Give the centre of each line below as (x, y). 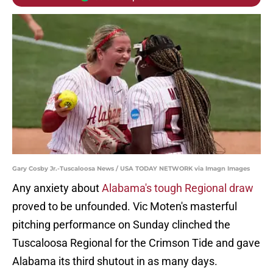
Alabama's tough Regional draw (178, 188)
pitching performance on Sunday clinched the (121, 225)
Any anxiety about (57, 188)
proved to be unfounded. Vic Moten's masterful (125, 207)
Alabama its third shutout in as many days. (115, 261)
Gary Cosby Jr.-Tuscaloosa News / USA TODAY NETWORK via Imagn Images (131, 169)
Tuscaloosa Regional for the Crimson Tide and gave (136, 243)
